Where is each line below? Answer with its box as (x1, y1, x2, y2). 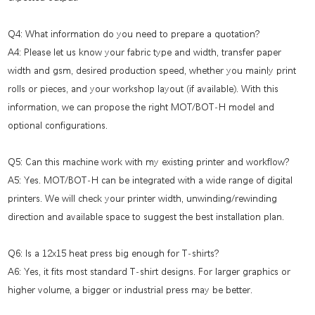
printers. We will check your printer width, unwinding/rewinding (8, 193, 278, 203)
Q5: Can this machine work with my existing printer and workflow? (8, 156, 290, 167)
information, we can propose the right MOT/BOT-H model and (8, 101, 275, 112)
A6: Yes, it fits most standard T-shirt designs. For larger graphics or (8, 266, 291, 276)
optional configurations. (8, 120, 108, 130)
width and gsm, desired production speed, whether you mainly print (8, 65, 297, 75)
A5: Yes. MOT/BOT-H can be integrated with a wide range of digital (8, 174, 293, 185)
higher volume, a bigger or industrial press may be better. (8, 284, 253, 295)
